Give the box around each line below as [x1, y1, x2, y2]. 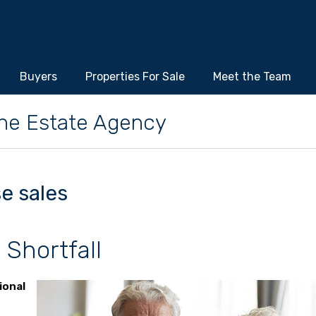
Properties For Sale [85, 69, 185, 83]
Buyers [20, 69, 57, 83]
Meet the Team [213, 69, 291, 83]
